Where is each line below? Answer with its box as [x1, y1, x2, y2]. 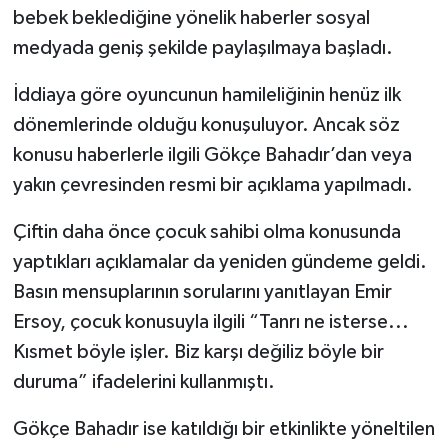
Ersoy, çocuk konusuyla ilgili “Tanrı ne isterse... [12, 312, 409, 333]
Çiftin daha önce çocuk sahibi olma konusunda [12, 222, 401, 243]
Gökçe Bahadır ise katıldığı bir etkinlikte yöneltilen [12, 419, 435, 440]
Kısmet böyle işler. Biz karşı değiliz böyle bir [12, 342, 384, 363]
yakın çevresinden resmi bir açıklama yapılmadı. [12, 175, 413, 196]
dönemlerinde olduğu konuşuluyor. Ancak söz [12, 115, 400, 136]
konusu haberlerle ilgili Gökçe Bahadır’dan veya [12, 145, 412, 166]
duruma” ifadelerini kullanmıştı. [12, 372, 275, 393]
